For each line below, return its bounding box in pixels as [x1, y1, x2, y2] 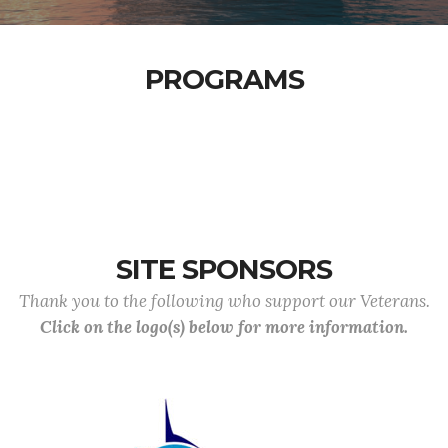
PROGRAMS [144, 63, 304, 96]
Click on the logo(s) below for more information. [40, 316, 408, 338]
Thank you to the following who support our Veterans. [18, 290, 430, 312]
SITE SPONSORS [116, 253, 332, 286]
